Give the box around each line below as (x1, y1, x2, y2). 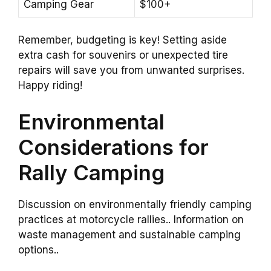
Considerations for (18, 134, 209, 160)
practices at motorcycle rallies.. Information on (18, 213, 244, 226)
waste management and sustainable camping (18, 228, 241, 241)
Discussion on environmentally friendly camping (18, 198, 252, 211)
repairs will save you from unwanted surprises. (18, 64, 244, 77)
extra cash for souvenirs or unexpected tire (18, 49, 228, 62)
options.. (18, 243, 59, 256)
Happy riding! (18, 79, 82, 92)
